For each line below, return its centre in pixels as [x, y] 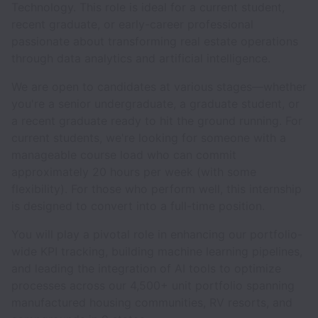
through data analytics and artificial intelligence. [141, 58]
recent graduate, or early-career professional [132, 24]
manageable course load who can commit [124, 155]
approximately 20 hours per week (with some [134, 172]
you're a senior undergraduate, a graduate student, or [155, 104]
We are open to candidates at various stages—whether [159, 87]
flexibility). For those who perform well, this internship [157, 189]
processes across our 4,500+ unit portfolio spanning [153, 285]
